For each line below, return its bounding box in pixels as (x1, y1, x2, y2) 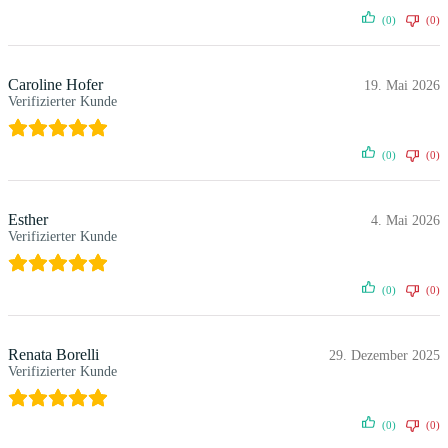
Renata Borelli (8, 346, 99, 364)
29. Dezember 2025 (329, 348, 440, 364)
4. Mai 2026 (371, 213, 440, 229)
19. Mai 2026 (364, 78, 440, 94)
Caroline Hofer (8, 76, 103, 94)
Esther (8, 211, 48, 229)
